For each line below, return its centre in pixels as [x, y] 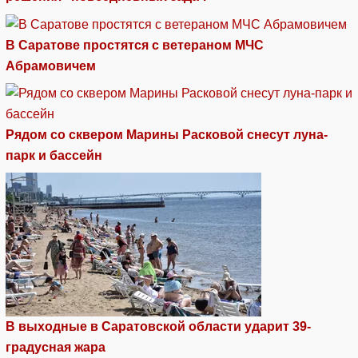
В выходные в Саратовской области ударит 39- [158, 326]
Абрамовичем [51, 66]
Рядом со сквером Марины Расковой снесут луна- [167, 134]
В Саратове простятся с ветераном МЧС [135, 45]
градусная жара [56, 347]
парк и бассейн [54, 155]
